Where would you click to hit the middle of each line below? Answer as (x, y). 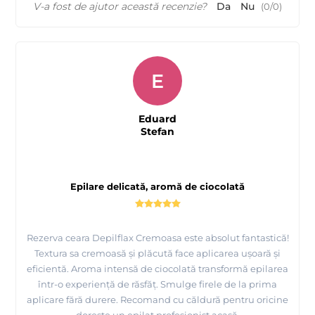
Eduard (157, 118)
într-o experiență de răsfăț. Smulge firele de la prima (157, 284)
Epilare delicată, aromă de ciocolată (157, 186)
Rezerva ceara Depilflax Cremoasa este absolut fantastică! (157, 237)
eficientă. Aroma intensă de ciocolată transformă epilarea (157, 268)
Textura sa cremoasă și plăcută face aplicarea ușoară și (157, 253)
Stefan (157, 131)
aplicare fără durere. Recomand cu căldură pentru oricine (157, 299)
